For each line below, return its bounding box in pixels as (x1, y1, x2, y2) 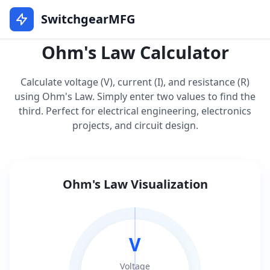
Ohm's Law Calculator (41, 40, 229, 64)
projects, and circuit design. (72, 119, 198, 132)
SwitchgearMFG (41, 11, 135, 27)
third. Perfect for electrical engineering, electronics (19, 104, 251, 118)
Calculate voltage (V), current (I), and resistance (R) (20, 75, 250, 89)
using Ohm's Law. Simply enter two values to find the (14, 90, 256, 103)
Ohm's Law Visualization (62, 176, 208, 192)
